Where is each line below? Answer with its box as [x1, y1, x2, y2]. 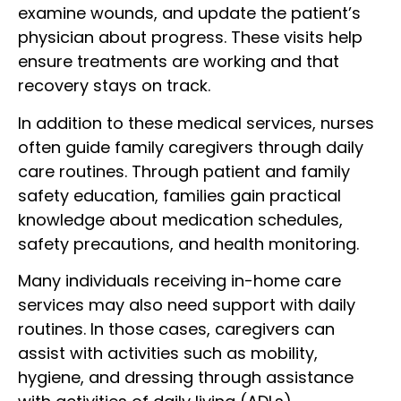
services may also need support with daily [18, 293, 355, 316]
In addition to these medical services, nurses [18, 111, 374, 134]
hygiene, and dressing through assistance [18, 365, 354, 388]
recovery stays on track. [18, 74, 210, 98]
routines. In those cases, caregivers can [18, 317, 335, 340]
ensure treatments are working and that [18, 50, 339, 73]
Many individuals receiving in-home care [18, 269, 341, 292]
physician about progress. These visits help [18, 26, 363, 49]
